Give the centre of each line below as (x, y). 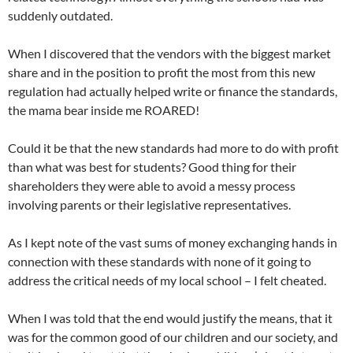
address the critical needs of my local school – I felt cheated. (167, 281)
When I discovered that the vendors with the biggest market (169, 54)
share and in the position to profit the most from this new (162, 72)
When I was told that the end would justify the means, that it (170, 318)
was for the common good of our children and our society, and (173, 337)
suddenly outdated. (60, 16)
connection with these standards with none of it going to (160, 262)
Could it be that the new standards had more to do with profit (173, 148)
